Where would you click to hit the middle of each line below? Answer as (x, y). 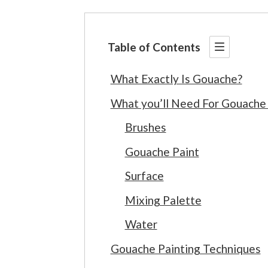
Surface (144, 176)
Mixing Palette (163, 200)
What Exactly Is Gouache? (176, 79)
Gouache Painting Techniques (185, 248)
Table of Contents (154, 47)
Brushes (145, 127)
